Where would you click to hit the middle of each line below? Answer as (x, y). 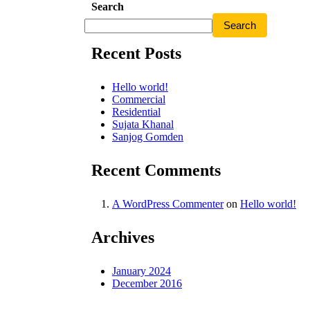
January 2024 (142, 271)
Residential (136, 111)
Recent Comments (156, 170)
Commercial (139, 99)
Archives (123, 237)
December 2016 (147, 283)
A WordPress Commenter (168, 203)
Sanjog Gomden (148, 136)
